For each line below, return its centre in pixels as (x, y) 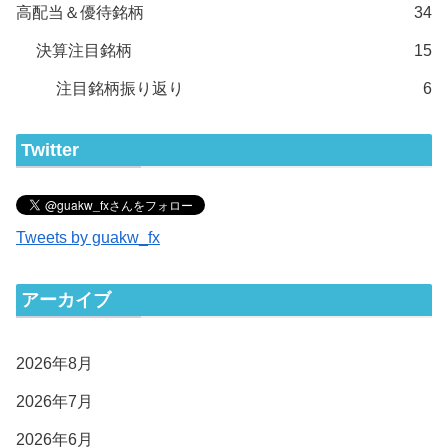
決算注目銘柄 (84, 50)
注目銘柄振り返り (120, 88)
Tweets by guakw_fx (88, 237)
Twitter (50, 149)
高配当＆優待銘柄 (80, 12)
